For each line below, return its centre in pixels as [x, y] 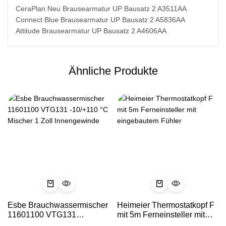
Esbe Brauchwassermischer [58, 205]
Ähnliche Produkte [113, 71]
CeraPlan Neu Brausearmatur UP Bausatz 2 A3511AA [101, 8]
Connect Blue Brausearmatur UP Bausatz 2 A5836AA [100, 19]
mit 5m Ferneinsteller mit [161, 215]
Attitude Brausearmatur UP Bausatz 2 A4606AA [91, 31]
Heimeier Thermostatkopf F [165, 205]
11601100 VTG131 [42, 215]
